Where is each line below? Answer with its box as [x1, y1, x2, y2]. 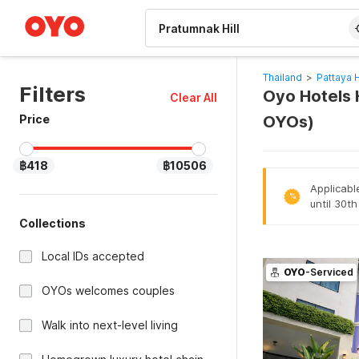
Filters [19, 82, 86, 107]
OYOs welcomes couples [42, 284, 175, 297]
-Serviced [305, 266, 353, 278]
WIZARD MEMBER [31, 3, 111, 13]
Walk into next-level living [42, 318, 178, 332]
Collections [19, 216, 86, 230]
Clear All [169, 91, 217, 104]
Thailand [262, 71, 302, 83]
